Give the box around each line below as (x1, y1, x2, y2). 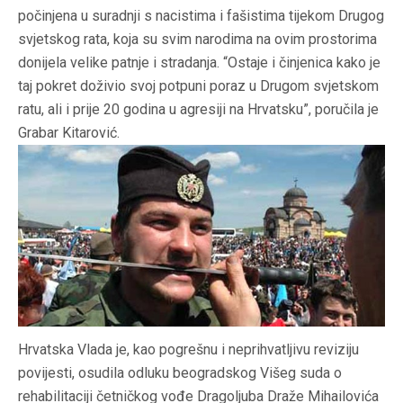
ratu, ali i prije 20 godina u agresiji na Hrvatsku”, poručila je (18, 100, 379, 118)
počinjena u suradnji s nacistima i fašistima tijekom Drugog (18, 6, 384, 24)
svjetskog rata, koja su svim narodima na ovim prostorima (18, 30, 377, 48)
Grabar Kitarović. (18, 123, 120, 141)
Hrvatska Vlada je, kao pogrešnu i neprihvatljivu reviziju (18, 340, 359, 358)
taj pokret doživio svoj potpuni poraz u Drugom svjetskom (18, 76, 379, 94)
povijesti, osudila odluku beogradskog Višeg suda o (18, 363, 342, 381)
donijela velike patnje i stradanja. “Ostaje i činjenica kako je (18, 53, 381, 71)
